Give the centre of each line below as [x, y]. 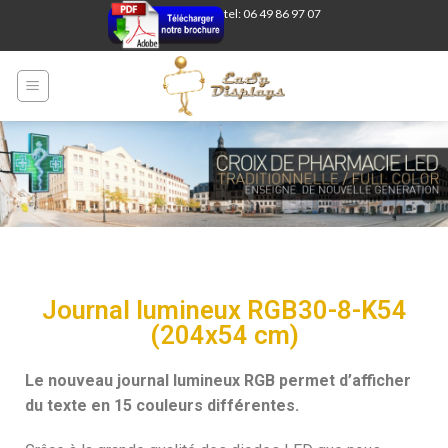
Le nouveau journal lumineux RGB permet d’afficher [218, 380]
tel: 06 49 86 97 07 [272, 13]
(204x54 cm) [224, 334]
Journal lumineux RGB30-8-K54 [224, 309]
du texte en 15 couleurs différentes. [162, 405]
